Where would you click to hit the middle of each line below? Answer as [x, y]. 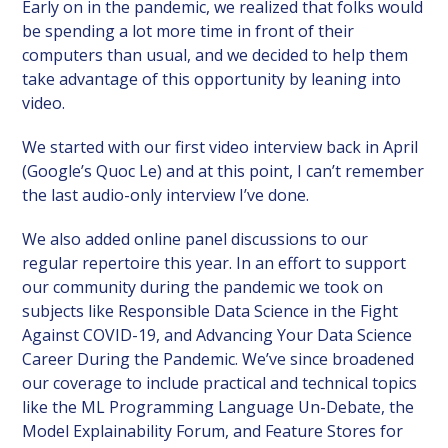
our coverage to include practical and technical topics [220, 382]
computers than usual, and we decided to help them [215, 54]
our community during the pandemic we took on [203, 286]
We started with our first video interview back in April [220, 146]
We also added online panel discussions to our [195, 238]
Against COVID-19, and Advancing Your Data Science [217, 334]
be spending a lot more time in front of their [188, 30]
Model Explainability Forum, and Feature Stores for [213, 430]
